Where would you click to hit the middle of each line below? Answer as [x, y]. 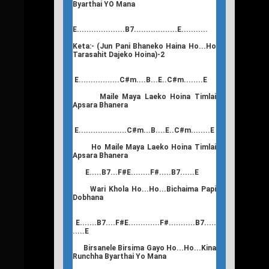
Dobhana [88, 197]
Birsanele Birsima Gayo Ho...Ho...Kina [144, 248]
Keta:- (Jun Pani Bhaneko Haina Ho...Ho [144, 46]
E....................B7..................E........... [140, 29]
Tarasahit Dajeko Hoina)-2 [119, 54]
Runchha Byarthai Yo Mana [119, 256]
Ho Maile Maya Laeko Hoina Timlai [144, 147]
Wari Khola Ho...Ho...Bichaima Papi [144, 189]
